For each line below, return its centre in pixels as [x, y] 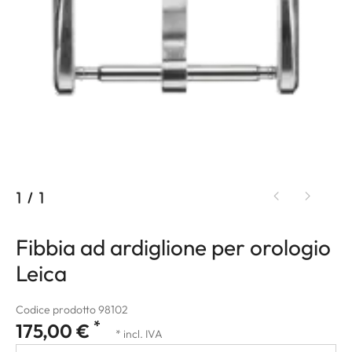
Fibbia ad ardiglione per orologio [173, 247]
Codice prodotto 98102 [72, 309]
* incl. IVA [139, 334]
